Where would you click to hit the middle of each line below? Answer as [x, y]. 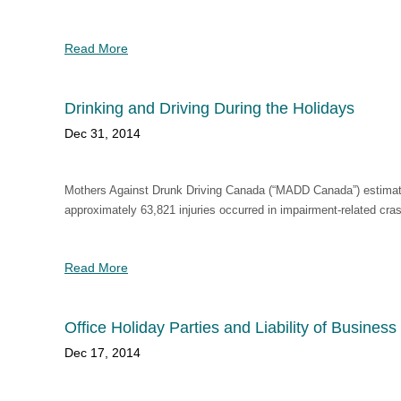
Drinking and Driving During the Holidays [209, 108]
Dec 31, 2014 [102, 133]
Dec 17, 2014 [102, 353]
